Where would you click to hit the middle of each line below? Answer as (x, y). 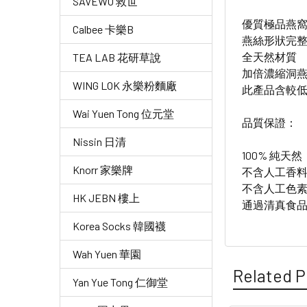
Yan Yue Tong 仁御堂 (120, 282)
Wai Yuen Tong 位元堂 (123, 113)
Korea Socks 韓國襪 (119, 226)
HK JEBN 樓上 (106, 198)
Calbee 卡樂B (103, 29)
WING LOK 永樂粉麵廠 (125, 85)
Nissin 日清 (99, 142)
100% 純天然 (272, 155)
